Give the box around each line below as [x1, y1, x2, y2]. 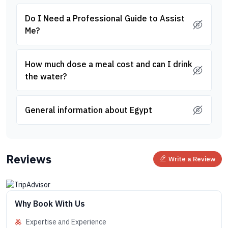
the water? [25, 71, 67, 81]
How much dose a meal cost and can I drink [25, 59, 192, 69]
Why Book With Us [15, 198, 85, 209]
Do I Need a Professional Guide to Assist [25, 13, 185, 23]
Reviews [6, 151, 51, 166]
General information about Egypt [25, 105, 152, 115]
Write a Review [168, 155, 215, 164]
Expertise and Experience [26, 217, 106, 226]
